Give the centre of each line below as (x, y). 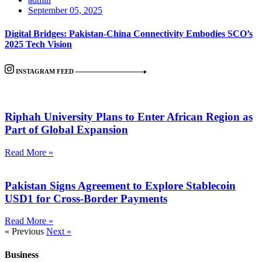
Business (22, 254)
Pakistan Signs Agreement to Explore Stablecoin (120, 185)
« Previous (24, 232)
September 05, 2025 (65, 11)
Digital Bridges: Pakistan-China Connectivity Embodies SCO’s (129, 33)
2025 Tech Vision (38, 44)
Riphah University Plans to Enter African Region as (129, 117)
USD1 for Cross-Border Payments (86, 198)
